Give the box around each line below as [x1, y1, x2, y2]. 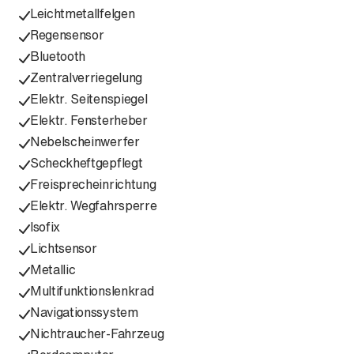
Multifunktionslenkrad [30, 281, 154, 300]
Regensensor [30, 25, 104, 44]
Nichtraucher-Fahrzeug [30, 324, 164, 343]
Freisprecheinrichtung [30, 175, 156, 194]
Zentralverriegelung [30, 68, 142, 87]
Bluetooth [30, 47, 86, 66]
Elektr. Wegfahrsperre [30, 196, 157, 215]
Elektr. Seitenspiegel [30, 89, 148, 108]
